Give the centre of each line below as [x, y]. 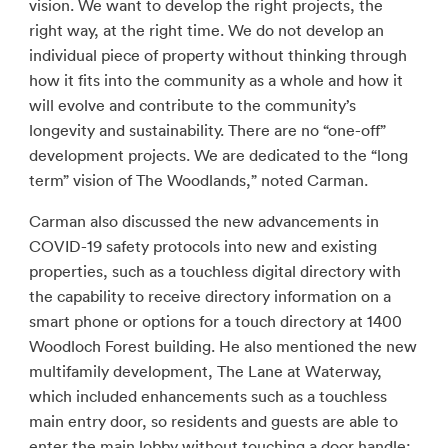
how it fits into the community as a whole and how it [215, 80]
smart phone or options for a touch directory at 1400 [215, 321]
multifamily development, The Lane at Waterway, [205, 371]
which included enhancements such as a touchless [207, 396]
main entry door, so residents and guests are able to [213, 421]
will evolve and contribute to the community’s [192, 105]
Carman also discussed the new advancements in [203, 221]
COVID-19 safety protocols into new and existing [202, 246]
